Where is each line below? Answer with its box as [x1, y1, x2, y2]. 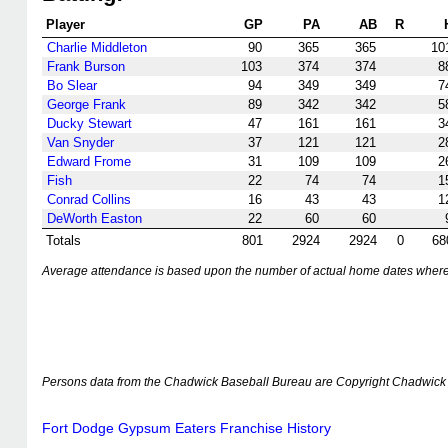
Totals [46, 233, 81, 248]
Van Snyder [47, 135, 114, 150]
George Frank [47, 97, 126, 112]
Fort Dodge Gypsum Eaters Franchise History [42, 420, 331, 436]
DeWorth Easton [47, 211, 142, 226]
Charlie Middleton [47, 40, 147, 55]
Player [46, 17, 85, 32]
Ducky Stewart [47, 116, 132, 131]
